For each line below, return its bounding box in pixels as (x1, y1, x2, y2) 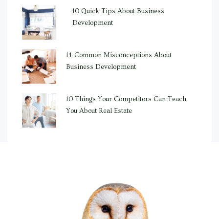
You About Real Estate (66, 107, 132, 115)
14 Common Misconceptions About (66, 51, 172, 59)
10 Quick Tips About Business (72, 7, 165, 15)
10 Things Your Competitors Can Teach (66, 95, 186, 103)
